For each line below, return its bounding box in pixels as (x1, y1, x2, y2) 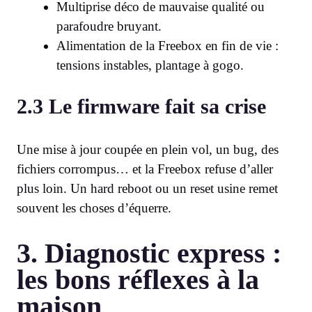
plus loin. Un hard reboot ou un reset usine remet (17, 180, 278, 196)
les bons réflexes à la (17, 263, 259, 295)
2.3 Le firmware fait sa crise (17, 94, 266, 118)
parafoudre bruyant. (56, 19, 162, 34)
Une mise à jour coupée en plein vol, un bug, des (17, 141, 279, 157)
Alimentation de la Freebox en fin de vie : (56, 38, 279, 54)
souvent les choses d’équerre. (17, 200, 171, 215)
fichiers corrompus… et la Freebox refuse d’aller (17, 161, 273, 176)
